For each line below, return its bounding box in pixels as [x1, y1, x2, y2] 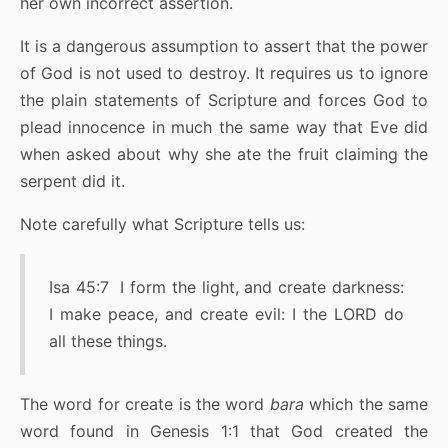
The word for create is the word [20, 394, 270, 415]
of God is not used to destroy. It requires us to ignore [20, 63, 428, 84]
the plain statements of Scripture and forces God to [20, 90, 428, 111]
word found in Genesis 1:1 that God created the [20, 421, 428, 442]
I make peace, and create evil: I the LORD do [49, 304, 404, 325]
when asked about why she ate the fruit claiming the [20, 144, 428, 165]
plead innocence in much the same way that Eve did [20, 117, 428, 138]
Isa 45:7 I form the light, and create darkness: [49, 277, 404, 298]
